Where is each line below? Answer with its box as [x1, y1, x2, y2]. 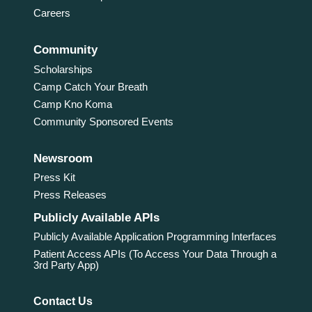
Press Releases [33, 189, 107, 201]
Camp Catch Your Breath [33, 80, 148, 93]
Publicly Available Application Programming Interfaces [33, 231, 276, 243]
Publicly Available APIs [33, 211, 159, 225]
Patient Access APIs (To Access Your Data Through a [33, 248, 276, 260]
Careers [33, 7, 70, 19]
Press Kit [33, 171, 75, 183]
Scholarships [33, 63, 93, 75]
